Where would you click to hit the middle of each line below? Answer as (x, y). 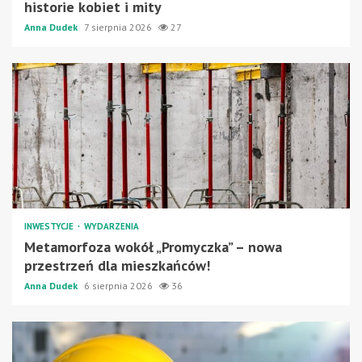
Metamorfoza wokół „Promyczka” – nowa (153, 246)
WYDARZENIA (112, 226)
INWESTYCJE (50, 226)
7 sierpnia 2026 (119, 27)
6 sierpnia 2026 (120, 285)
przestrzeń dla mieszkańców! (117, 265)
